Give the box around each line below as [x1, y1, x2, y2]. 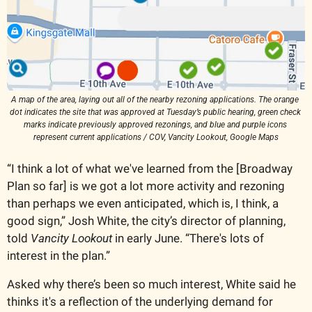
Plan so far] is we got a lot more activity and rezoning [7, 179, 285, 194]
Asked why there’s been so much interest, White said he [7, 277, 296, 292]
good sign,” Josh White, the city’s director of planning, [7, 214, 286, 228]
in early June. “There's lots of [112, 231, 264, 246]
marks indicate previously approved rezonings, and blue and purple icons [23, 120, 287, 130]
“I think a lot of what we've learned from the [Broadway [7, 162, 292, 176]
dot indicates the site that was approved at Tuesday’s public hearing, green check [9, 107, 301, 118]
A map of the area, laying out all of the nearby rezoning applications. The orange [11, 95, 299, 105]
